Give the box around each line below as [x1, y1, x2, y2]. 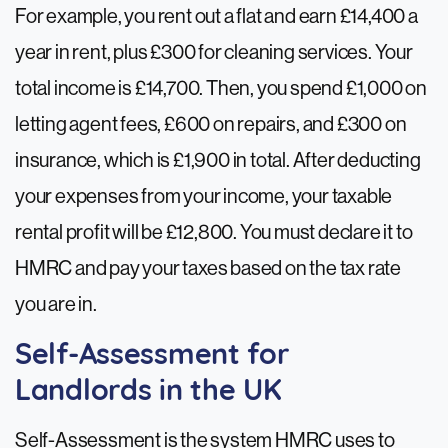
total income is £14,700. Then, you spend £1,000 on [15, 77, 427, 101]
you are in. [15, 293, 97, 317]
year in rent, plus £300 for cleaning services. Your [15, 41, 413, 65]
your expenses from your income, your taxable [15, 185, 393, 209]
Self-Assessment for [15, 342, 290, 372]
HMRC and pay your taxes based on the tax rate [15, 257, 401, 281]
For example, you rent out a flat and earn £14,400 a [15, 5, 418, 29]
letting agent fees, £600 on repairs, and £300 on [15, 113, 407, 137]
